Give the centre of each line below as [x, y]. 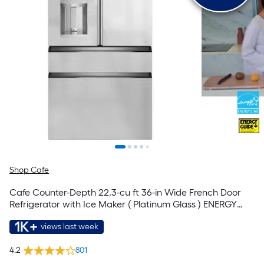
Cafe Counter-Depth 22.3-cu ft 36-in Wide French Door [125, 192]
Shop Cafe [29, 170]
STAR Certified [40, 216]
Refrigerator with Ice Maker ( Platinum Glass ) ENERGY [123, 204]
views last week [70, 227]
